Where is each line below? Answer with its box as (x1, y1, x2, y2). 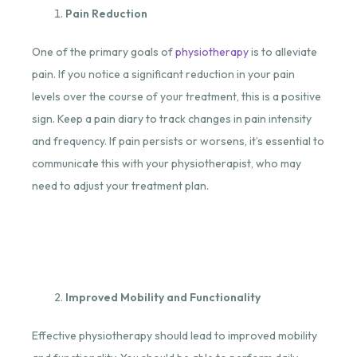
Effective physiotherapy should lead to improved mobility (31, 328, 317, 343)
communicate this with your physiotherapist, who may (31, 156, 301, 171)
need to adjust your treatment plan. (31, 178, 209, 194)
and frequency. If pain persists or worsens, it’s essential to (31, 134, 324, 149)
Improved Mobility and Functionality (65, 290, 261, 305)
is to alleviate (248, 45, 317, 60)
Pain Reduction (65, 6, 147, 22)
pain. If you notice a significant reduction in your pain (31, 67, 295, 82)
